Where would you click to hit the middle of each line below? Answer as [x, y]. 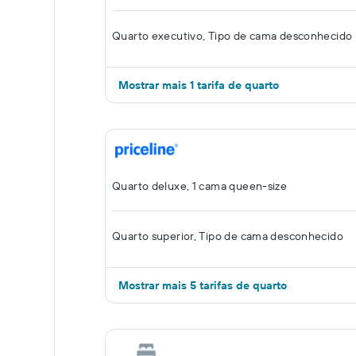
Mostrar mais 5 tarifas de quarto [203, 285]
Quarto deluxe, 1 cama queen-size [200, 186]
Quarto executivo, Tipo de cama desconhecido [232, 36]
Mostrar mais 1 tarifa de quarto [199, 85]
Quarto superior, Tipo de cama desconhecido [228, 236]
